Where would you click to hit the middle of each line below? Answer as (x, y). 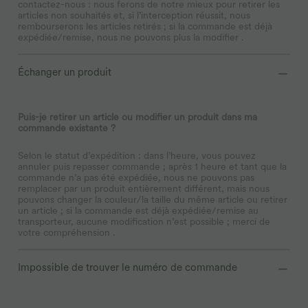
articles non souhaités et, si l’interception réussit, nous (134, 15)
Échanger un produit (65, 72)
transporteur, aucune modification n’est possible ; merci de (144, 221)
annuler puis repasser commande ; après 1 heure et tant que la (152, 166)
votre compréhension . (66, 232)
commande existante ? (67, 128)
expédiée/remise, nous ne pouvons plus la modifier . (131, 37)
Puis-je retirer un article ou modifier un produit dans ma (137, 117)
